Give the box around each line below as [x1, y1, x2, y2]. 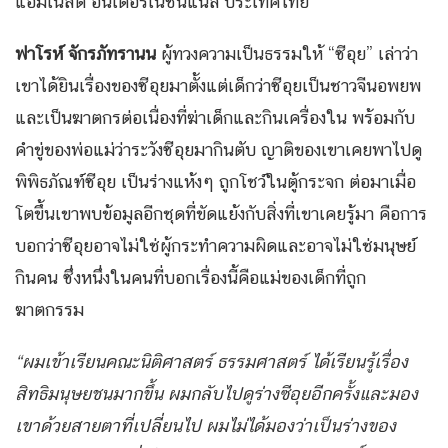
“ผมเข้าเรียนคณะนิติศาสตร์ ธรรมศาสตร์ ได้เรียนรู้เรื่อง [15, 351, 408, 373]
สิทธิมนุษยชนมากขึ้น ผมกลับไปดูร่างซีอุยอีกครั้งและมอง [15, 383, 418, 405]
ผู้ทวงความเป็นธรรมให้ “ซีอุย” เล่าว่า [156, 43, 418, 65]
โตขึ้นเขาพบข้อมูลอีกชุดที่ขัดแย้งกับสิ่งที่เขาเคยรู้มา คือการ [15, 203, 427, 225]
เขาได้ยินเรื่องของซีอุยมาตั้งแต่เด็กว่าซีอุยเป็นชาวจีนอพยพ [15, 75, 421, 97]
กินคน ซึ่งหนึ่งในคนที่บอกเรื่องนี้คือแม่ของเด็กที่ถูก [15, 267, 366, 289]
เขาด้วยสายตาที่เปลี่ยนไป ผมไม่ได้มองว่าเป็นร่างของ [15, 415, 396, 437]
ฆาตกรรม [15, 299, 84, 321]
